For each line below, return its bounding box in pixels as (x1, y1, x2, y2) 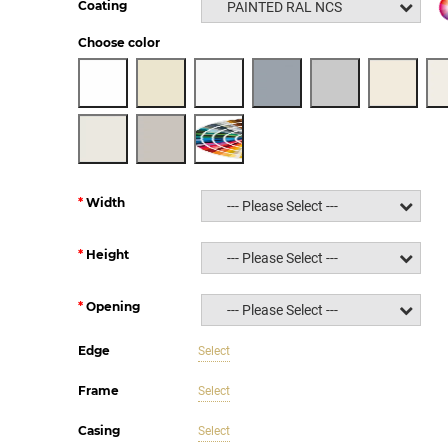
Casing (77, 423, 120, 438)
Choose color (77, 35, 160, 50)
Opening (85, 298, 140, 314)
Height (85, 246, 129, 262)
